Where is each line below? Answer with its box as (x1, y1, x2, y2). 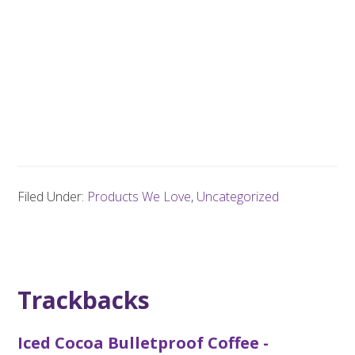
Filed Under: (17, 188, 88, 206)
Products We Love (87, 188, 192, 206)
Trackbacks (17, 284, 151, 317)
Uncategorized (197, 188, 280, 206)
